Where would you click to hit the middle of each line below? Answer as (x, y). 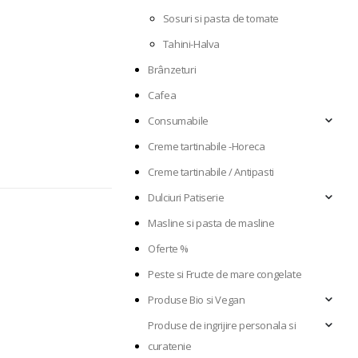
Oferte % (169, 249)
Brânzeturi (172, 70)
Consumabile (178, 121)
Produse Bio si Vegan (197, 300)
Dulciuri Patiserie (186, 198)
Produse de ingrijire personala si (222, 326)
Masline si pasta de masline (211, 223)
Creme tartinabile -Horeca (207, 147)
